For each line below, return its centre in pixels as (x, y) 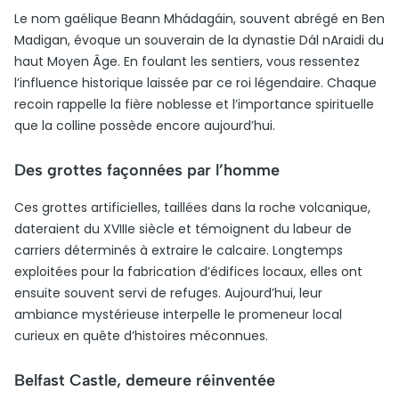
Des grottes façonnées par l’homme (147, 170)
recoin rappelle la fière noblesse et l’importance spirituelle (194, 104)
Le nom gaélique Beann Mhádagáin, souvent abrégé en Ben (199, 19)
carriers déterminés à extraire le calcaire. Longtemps (179, 250)
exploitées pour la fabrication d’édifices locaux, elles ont (188, 272)
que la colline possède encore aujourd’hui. (145, 126)
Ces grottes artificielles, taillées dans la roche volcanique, (192, 208)
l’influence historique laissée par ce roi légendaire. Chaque (195, 83)
